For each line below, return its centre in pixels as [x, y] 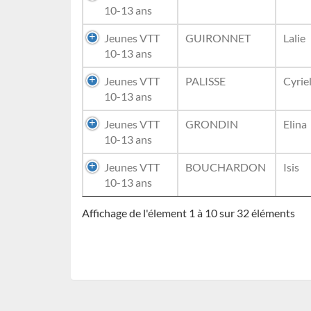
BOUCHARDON [226, 167]
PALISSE [205, 81]
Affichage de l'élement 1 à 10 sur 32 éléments [188, 213]
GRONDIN [212, 124]
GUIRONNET [218, 38]
